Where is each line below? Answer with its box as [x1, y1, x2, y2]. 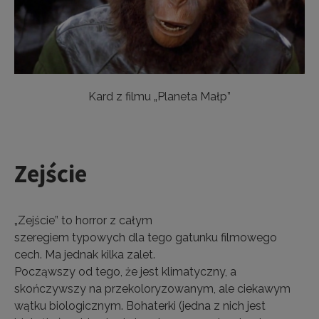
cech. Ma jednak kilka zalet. [14, 248, 155, 261]
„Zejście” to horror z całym [14, 214, 152, 227]
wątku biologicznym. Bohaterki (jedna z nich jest [14, 299, 266, 313]
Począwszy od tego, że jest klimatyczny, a [14, 265, 236, 278]
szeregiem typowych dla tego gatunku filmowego [14, 231, 277, 244]
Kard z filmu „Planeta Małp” [88, 90, 231, 103]
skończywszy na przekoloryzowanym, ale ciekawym [14, 282, 291, 296]
